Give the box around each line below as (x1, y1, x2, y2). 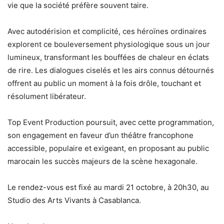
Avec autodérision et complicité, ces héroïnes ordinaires (7, 26, 206, 36)
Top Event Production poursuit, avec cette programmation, (7, 117, 214, 127)
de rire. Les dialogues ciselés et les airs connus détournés (7, 65, 214, 75)
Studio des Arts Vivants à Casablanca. (7, 195, 141, 205)
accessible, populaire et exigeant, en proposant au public (7, 143, 209, 153)
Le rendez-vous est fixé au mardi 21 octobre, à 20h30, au (7, 182, 209, 192)
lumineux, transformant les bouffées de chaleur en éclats (7, 52, 209, 62)
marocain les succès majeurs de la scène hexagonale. (7, 156, 197, 166)
